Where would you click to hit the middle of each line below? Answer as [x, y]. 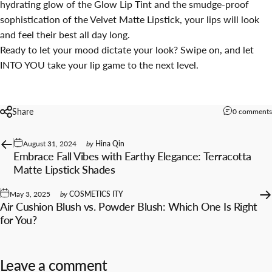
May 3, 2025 [30, 194]
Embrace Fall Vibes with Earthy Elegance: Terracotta [133, 156]
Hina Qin [110, 143]
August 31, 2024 [50, 143]
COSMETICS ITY [96, 194]
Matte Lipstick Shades [64, 169]
